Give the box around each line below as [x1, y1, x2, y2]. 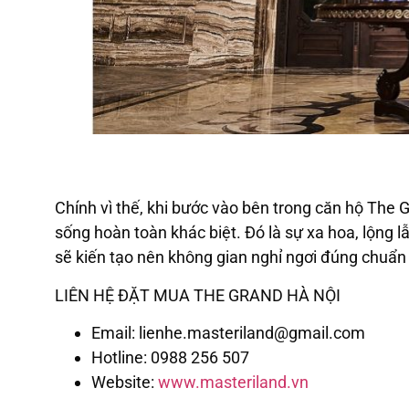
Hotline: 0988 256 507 [91, 348, 249, 368]
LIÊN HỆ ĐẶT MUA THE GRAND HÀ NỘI [55, 285, 341, 305]
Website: [91, 372, 158, 393]
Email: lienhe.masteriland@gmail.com [91, 323, 365, 343]
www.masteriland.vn [158, 372, 309, 393]
